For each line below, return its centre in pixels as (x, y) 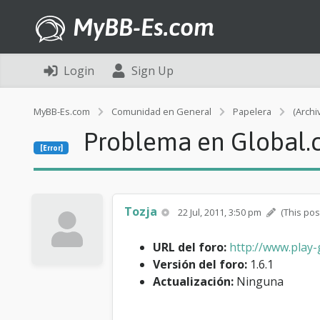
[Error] (51, 148)
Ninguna (259, 281)
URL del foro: (190, 247)
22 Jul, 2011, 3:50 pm (221, 212)
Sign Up (152, 71)
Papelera (252, 111)
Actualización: (193, 281)
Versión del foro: (200, 264)
